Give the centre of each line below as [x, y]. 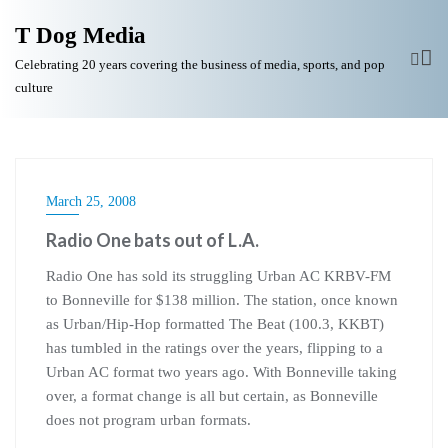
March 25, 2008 [91, 201]
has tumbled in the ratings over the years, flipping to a [214, 348]
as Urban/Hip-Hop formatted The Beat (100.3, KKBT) [215, 324]
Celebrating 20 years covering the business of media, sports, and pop [200, 64]
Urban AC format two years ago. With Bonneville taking [221, 372]
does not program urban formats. [148, 420]
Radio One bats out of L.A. [152, 240]
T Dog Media [80, 35]
